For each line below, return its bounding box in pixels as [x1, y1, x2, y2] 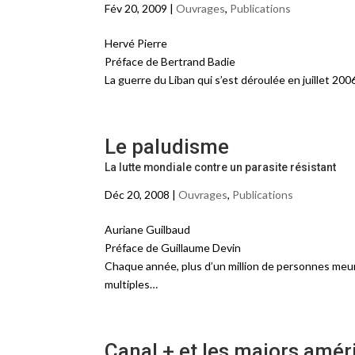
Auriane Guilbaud [105, 223, 190, 236]
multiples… [105, 277, 158, 291]
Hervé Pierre [105, 36, 167, 50]
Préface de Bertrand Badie [105, 55, 235, 68]
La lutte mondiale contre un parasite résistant [105, 161, 336, 174]
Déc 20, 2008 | [105, 188, 178, 201]
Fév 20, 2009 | [105, 2, 176, 15]
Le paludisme [105, 135, 229, 158]
